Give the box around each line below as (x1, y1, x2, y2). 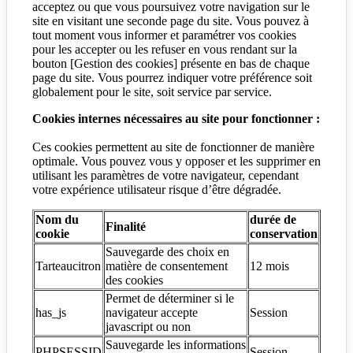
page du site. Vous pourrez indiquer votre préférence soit (32, 71, 312, 85)
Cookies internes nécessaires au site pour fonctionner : (32, 112, 320, 126)
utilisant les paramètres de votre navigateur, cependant (32, 169, 299, 183)
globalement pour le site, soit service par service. (32, 85, 272, 99)
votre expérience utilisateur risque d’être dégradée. (32, 183, 281, 197)
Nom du (35, 213, 79, 227)
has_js (35, 306, 66, 320)
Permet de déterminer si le (106, 292, 234, 306)
